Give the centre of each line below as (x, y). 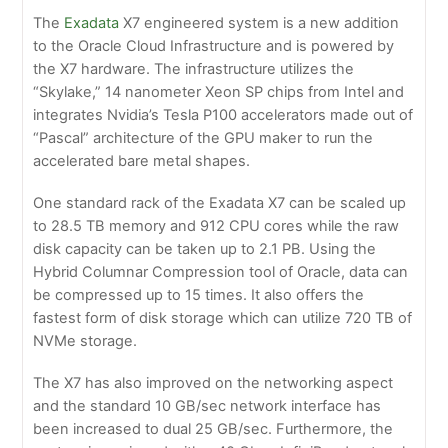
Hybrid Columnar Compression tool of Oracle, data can (221, 272)
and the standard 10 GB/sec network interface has (207, 406)
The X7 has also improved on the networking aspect (213, 383)
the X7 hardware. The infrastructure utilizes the (194, 69)
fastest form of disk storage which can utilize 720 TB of (223, 318)
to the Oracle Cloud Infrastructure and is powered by (214, 46)
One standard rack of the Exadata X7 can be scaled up (220, 203)
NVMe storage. (85, 341)
